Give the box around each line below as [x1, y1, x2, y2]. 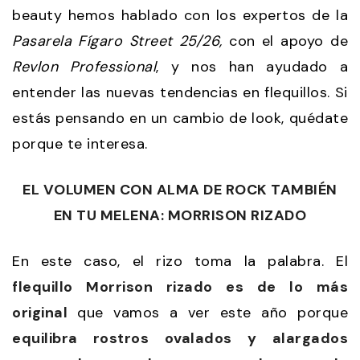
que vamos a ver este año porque [67, 302, 348, 322]
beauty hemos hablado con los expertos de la [12, 5, 348, 25]
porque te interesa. [12, 133, 148, 153]
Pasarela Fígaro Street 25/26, [12, 31, 230, 51]
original [12, 302, 67, 322]
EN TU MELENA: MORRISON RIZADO [53, 205, 307, 225]
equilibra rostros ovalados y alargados [12, 328, 348, 348]
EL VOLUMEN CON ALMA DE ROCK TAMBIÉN [22, 179, 337, 199]
